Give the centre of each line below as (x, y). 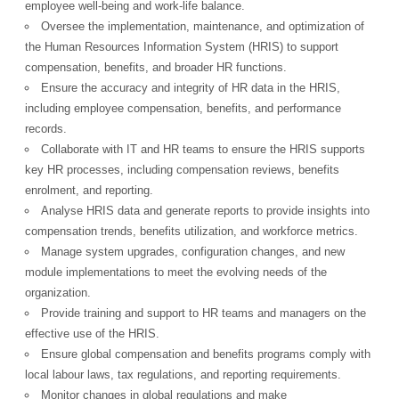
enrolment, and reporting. (90, 190)
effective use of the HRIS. (93, 333)
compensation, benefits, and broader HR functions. (156, 67)
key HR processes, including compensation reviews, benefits (183, 169)
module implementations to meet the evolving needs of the (176, 272)
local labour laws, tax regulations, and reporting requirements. (183, 374)
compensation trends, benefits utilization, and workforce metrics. (192, 231)
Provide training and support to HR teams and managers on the (204, 313)
